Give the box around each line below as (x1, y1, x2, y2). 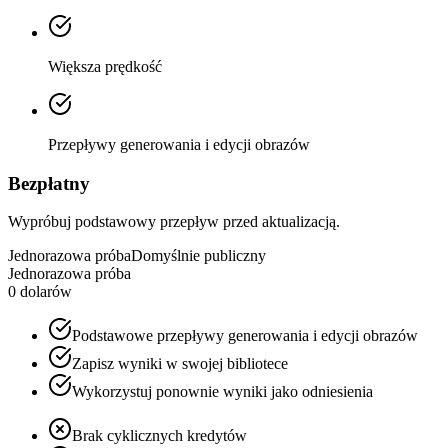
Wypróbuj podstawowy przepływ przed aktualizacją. (8, 213, 340, 231)
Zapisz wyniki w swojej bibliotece (72, 355, 288, 373)
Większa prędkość (48, 57, 162, 75)
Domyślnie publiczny (131, 247, 266, 265)
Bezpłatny (8, 172, 90, 194)
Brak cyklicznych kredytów (72, 427, 247, 445)
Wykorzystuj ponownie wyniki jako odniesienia (72, 383, 373, 401)
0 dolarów (8, 283, 72, 301)
